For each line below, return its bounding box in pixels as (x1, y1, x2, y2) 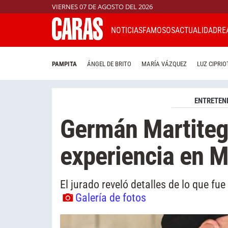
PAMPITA (52, 60, 77, 68)
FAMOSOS (142, 25, 175, 35)
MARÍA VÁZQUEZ (141, 60, 187, 68)
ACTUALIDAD (175, 25, 217, 35)
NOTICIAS (111, 25, 142, 35)
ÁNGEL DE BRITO (87, 60, 131, 68)
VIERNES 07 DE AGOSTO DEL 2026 (52, 2, 153, 11)
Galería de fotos (75, 190, 146, 204)
